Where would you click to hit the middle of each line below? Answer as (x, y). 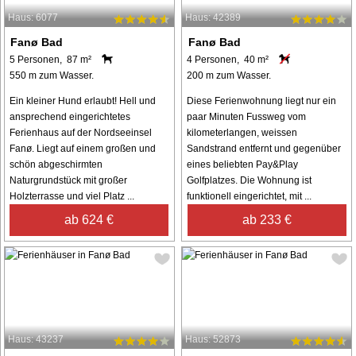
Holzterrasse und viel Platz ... (72, 196)
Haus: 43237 (36, 339)
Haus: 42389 (213, 17)
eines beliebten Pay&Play (243, 164)
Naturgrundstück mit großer (68, 180)
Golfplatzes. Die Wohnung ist (250, 180)
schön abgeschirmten (56, 164)
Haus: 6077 (33, 17)
